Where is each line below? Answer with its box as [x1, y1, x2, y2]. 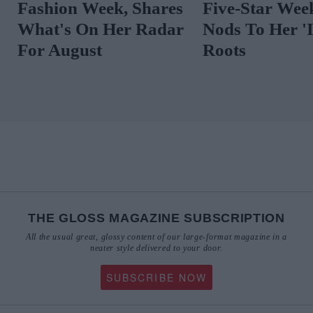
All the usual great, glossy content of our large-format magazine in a [25, 232, 288, 242]
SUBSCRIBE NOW [105, 270, 208, 285]
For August [17, 41, 102, 60]
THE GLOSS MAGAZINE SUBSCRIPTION [28, 211, 285, 226]
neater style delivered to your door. [89, 243, 224, 254]
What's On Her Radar [17, 20, 184, 39]
